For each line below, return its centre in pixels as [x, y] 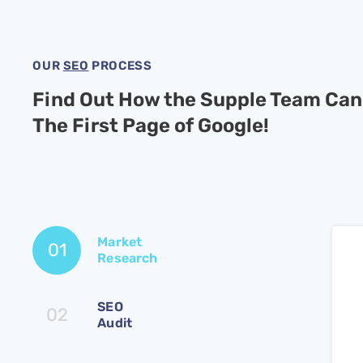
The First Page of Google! [151, 126]
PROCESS [120, 66]
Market [120, 242]
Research [128, 258]
